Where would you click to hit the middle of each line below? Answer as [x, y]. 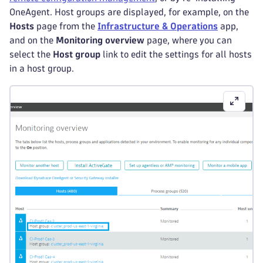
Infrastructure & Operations [158, 26]
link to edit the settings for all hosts [176, 54]
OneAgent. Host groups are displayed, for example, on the [129, 12]
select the [31, 54]
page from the [66, 26]
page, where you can [188, 40]
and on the [33, 40]
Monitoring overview [100, 40]
